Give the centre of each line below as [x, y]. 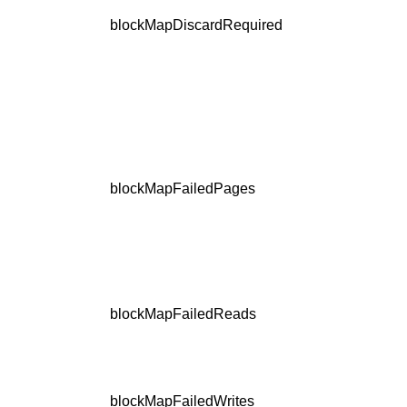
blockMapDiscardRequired [196, 25]
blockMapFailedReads [183, 314]
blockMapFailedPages [183, 189]
